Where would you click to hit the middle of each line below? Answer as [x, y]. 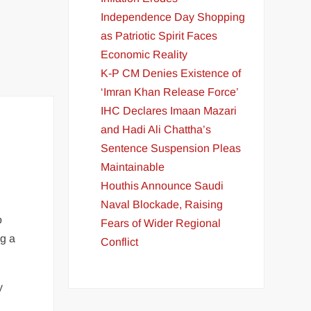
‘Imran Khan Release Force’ [170, 92]
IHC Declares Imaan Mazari [169, 110]
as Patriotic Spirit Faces [159, 35]
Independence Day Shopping [173, 17]
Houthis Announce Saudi [162, 185]
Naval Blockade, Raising [162, 204]
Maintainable [133, 167]
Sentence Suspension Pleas [171, 148]
